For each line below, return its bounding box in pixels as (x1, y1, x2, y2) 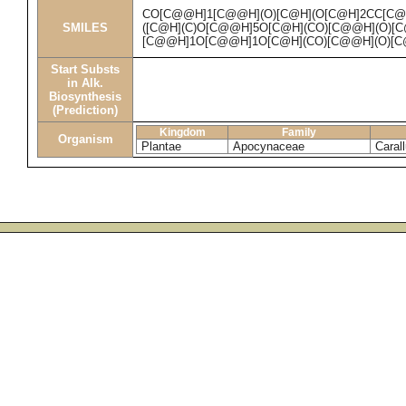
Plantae (141, 140, 181, 153)
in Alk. (67, 76, 103, 90)
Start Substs (51, 63, 120, 76)
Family (282, 126, 316, 139)
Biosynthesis (49, 90, 121, 103)
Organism (57, 132, 113, 146)
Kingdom (159, 126, 206, 139)
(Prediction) (53, 103, 118, 117)
